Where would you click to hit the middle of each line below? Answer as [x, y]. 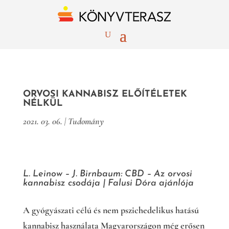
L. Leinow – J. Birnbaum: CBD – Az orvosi [107, 174]
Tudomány [86, 121]
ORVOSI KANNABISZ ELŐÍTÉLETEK [105, 94]
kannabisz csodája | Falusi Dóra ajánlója [108, 183]
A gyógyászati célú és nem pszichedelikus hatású [111, 210]
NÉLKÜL [43, 104]
